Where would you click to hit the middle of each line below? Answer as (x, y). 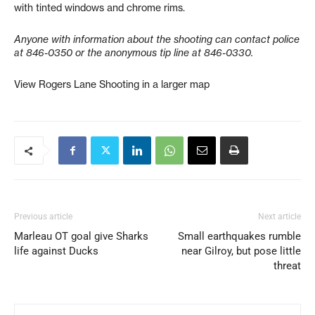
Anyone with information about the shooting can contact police (157, 39)
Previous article (43, 217)
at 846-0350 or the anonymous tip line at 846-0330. (134, 53)
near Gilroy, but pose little (241, 251)
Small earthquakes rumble (239, 236)
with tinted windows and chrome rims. (99, 8)
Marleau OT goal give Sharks (81, 236)
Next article (279, 217)
